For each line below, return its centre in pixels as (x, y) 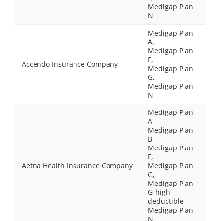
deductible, (167, 201)
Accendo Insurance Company (70, 64)
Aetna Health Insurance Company (77, 166)
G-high (159, 192)
